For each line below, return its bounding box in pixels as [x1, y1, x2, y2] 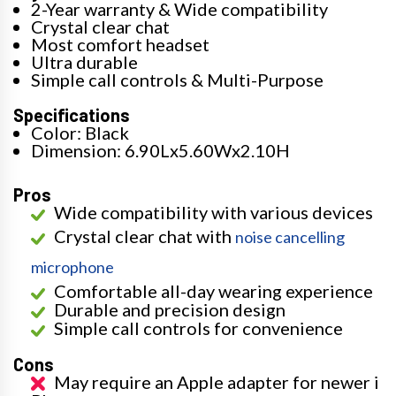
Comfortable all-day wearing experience [54, 280, 373, 301]
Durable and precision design [54, 299, 286, 320]
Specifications [13, 104, 130, 126]
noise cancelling [235, 227, 345, 247]
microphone [31, 257, 114, 277]
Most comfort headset [31, 34, 209, 55]
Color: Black [31, 122, 129, 143]
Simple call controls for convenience [54, 317, 343, 339]
